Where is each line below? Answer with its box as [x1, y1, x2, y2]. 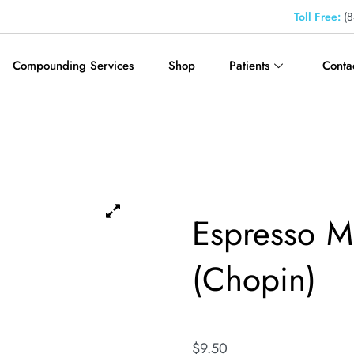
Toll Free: [294, 9, 341, 24]
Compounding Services [13, 56, 134, 74]
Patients [229, 56, 270, 74]
